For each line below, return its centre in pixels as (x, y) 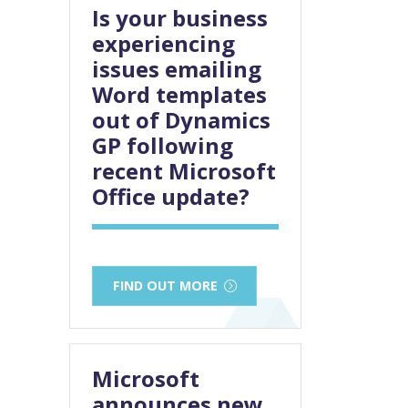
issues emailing (177, 69)
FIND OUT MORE (165, 286)
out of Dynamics (181, 120)
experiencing (163, 44)
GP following (163, 146)
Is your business (180, 18)
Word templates (179, 95)
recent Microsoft (184, 171)
